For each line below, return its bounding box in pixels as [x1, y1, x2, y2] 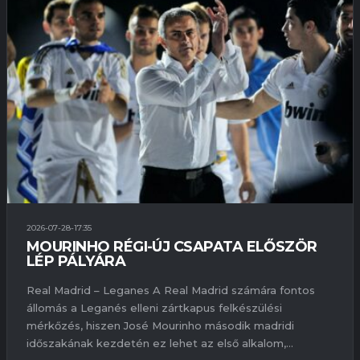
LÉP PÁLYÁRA [27, 252, 126, 270]
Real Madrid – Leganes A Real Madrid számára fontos [27, 284, 315, 297]
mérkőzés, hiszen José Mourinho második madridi [27, 319, 294, 333]
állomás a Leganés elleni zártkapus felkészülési [27, 301, 282, 315]
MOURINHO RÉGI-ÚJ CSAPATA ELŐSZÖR [27, 237, 317, 256]
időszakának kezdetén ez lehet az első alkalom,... [27, 337, 293, 350]
